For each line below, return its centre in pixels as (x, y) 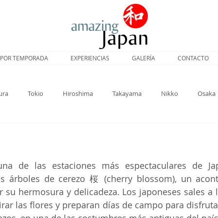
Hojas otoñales (107, 132)
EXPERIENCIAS (90, 58)
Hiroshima (78, 93)
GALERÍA (144, 58)
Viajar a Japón (168, 132)
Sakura (23, 132)
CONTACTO (193, 58)
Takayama (127, 93)
